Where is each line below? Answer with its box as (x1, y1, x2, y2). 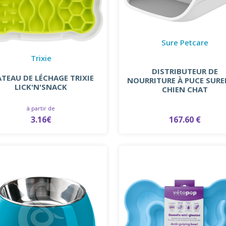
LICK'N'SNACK (15, 81, 68, 92)
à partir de (27, 104, 55, 112)
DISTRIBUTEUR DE (151, 66, 218, 77)
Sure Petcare (161, 37, 208, 48)
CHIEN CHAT (161, 84, 208, 95)
